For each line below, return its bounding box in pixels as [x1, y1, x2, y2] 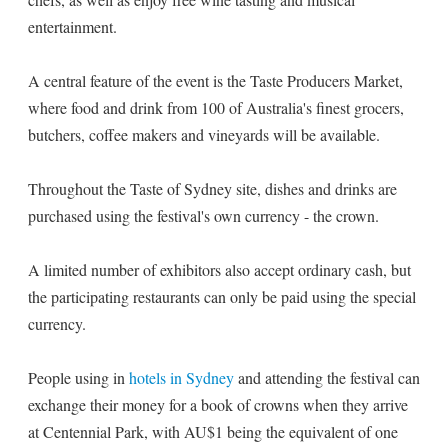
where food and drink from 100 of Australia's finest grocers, [28, 97, 404, 118]
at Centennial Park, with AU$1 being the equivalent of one [28, 421, 398, 442]
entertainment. [28, 16, 117, 37]
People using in [28, 367, 129, 388]
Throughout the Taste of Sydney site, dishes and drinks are [28, 178, 397, 199]
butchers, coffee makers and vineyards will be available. [28, 124, 380, 145]
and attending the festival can [234, 367, 420, 388]
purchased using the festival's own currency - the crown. [28, 205, 379, 226]
